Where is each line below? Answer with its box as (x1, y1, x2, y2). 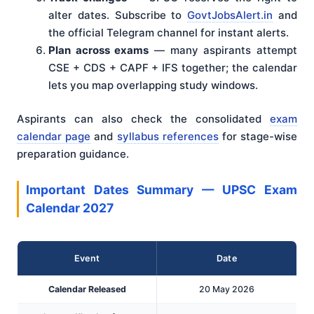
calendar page (17, 129, 91, 143)
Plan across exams (48, 43, 149, 57)
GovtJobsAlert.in (187, 8, 273, 22)
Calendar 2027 (26, 200, 114, 216)
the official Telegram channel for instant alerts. (48, 26, 289, 40)
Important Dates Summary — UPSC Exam (26, 182, 297, 198)
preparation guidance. (17, 146, 129, 161)
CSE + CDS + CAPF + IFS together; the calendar (48, 61, 297, 75)
